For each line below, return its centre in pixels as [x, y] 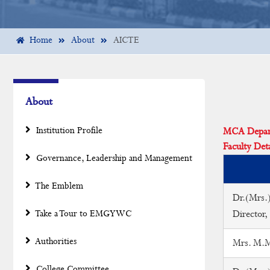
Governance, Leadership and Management [113, 159]
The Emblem [58, 186]
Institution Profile [68, 131]
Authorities [55, 242]
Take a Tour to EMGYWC [83, 214]
